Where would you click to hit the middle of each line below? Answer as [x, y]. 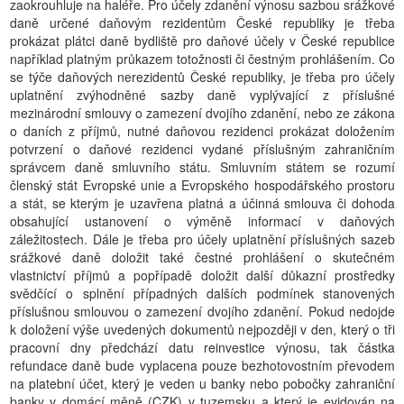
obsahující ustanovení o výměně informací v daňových [202, 221]
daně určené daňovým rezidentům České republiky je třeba [202, 23]
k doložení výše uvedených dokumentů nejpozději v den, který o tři [202, 329]
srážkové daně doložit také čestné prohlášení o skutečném [202, 257]
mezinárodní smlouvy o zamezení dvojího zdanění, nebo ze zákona [202, 113]
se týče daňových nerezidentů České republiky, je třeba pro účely [202, 77]
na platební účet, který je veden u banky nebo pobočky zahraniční [202, 383]
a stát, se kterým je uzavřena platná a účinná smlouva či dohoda [202, 203]
